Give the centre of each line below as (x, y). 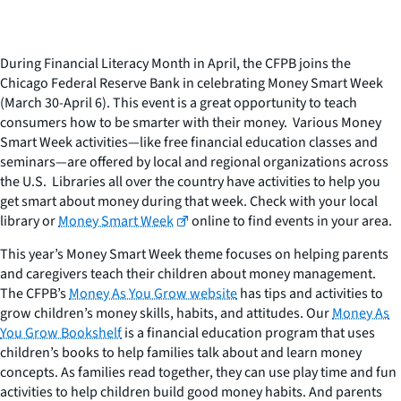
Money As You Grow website (153, 293)
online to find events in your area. (293, 221)
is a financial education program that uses (248, 333)
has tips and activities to (310, 293)
